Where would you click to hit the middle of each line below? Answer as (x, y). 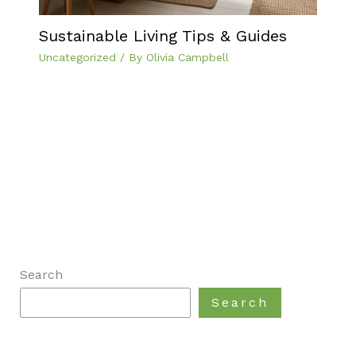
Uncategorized (77, 57)
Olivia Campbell (187, 57)
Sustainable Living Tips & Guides (163, 35)
